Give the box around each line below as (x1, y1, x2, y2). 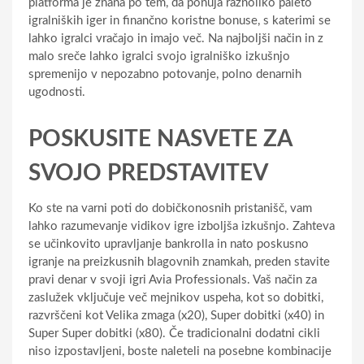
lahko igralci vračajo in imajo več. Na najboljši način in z (28, 32, 323, 45)
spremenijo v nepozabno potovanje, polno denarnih (28, 67, 301, 80)
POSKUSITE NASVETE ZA (28, 127, 292, 150)
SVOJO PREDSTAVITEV (28, 161, 268, 184)
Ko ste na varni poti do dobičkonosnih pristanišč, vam (28, 201, 312, 214)
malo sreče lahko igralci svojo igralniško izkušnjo (28, 50, 290, 63)
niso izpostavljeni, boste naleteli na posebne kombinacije (28, 344, 331, 357)
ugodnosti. (28, 85, 85, 98)
